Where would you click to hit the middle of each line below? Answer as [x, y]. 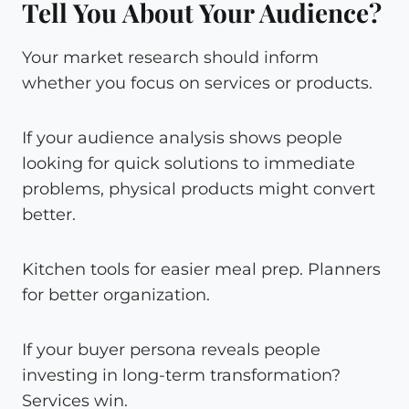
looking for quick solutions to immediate [189, 163]
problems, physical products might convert [199, 189]
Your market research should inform [170, 57]
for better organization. [116, 294]
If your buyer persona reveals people [171, 349]
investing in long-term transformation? [181, 375]
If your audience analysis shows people [182, 137]
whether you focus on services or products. [197, 83]
